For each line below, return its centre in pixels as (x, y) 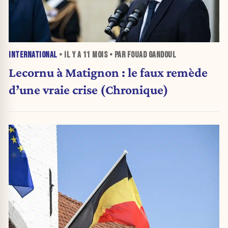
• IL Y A (70, 55)
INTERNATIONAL (33, 55)
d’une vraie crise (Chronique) (89, 90)
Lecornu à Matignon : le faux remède (108, 73)
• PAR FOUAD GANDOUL (142, 55)
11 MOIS (95, 55)
